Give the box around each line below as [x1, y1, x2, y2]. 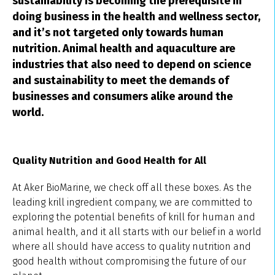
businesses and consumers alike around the [12, 90, 233, 103]
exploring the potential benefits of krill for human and [12, 211, 255, 223]
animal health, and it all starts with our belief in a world [12, 226, 261, 238]
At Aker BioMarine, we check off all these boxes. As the [12, 182, 252, 193]
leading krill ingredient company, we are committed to [12, 196, 252, 208]
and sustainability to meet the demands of [12, 74, 229, 87]
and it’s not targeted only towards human [12, 26, 223, 39]
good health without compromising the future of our [12, 255, 246, 267]
